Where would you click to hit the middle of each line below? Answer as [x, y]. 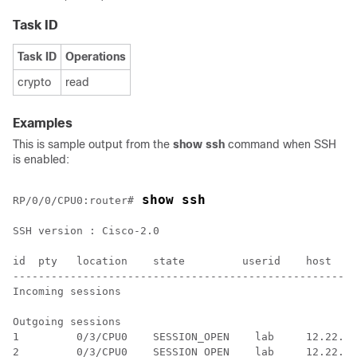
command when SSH [280, 144]
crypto [34, 82]
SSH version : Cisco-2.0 [86, 231]
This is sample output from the [93, 144]
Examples [43, 123]
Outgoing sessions [67, 322]
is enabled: [41, 159]
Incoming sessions [67, 291]
